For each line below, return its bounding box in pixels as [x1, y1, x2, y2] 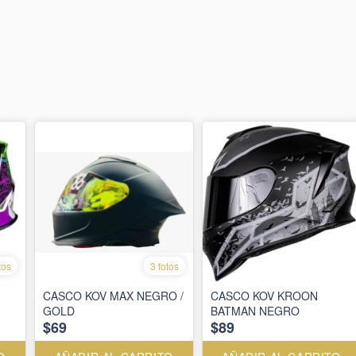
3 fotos [149, 259, 179, 273]
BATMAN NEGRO [210, 303, 300, 319]
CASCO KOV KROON [210, 288, 318, 304]
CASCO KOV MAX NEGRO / [42, 288, 184, 304]
